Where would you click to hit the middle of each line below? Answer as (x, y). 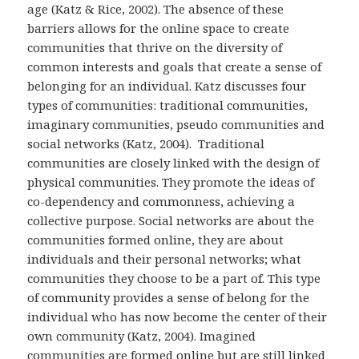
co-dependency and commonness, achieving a (161, 201)
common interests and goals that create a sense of (175, 66)
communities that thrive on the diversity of (155, 47)
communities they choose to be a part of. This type (174, 278)
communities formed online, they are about (156, 239)
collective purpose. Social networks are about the (171, 220)
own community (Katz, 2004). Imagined (142, 335)
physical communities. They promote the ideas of (171, 182)
